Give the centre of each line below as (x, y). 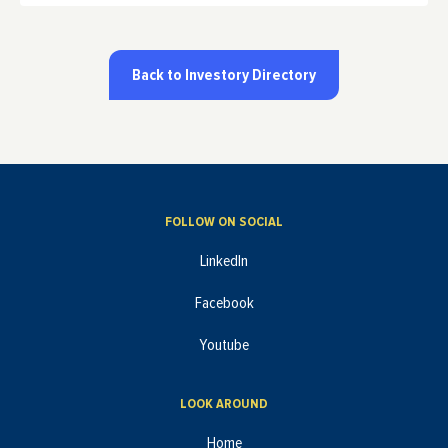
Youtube (224, 345)
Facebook (224, 303)
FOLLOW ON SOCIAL (224, 222)
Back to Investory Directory (224, 74)
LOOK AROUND (224, 404)
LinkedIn (224, 261)
